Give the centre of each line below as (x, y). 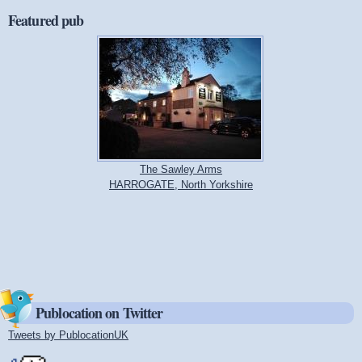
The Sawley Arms (181, 169)
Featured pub (46, 20)
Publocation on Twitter (99, 313)
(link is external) (166, 335)
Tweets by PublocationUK (68, 335)
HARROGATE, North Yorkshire (181, 184)
